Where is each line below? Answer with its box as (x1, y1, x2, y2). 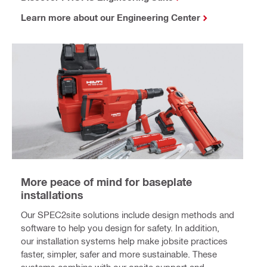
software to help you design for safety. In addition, (21, 222, 219, 234)
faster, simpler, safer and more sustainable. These (21, 249, 217, 260)
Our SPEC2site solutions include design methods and (21, 209, 234, 221)
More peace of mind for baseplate (21, 175, 192, 189)
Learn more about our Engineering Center (21, 12, 200, 23)
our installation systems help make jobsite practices (21, 235, 228, 247)
